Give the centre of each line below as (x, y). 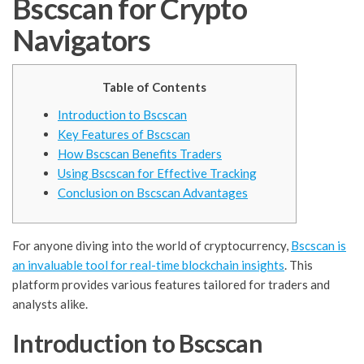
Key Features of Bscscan (124, 134)
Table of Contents (154, 87)
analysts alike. (50, 304)
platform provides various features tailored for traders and (171, 285)
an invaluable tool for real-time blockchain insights (148, 265)
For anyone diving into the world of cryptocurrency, (152, 246)
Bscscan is (318, 246)
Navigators (81, 40)
